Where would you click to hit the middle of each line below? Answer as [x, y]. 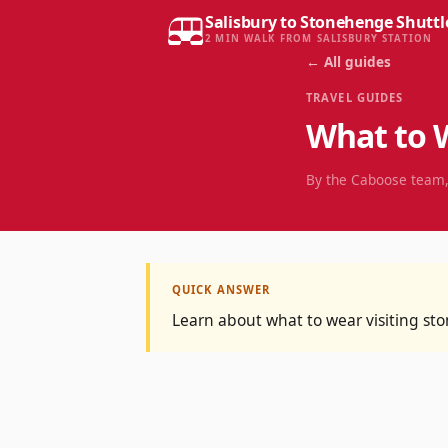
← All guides [348, 61]
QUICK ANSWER [221, 289]
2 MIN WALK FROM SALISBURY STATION [319, 38]
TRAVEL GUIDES [355, 97]
